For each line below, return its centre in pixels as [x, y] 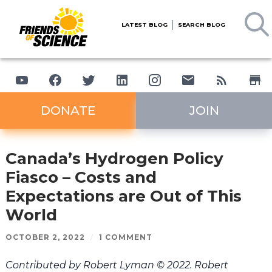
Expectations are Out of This [123, 196]
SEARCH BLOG [202, 25]
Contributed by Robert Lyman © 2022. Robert [117, 265]
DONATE [68, 110]
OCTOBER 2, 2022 [45, 237]
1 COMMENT [125, 237]
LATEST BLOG [144, 25]
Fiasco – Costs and [81, 177]
